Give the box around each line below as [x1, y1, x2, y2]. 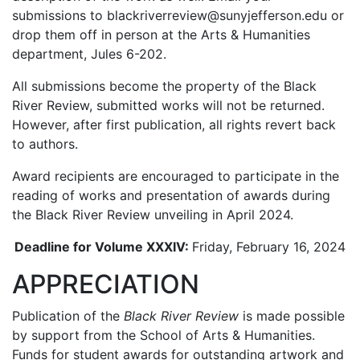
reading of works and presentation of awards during [12, 187, 330, 203]
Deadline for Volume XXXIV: [14, 239, 192, 255]
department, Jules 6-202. [12, 46, 166, 62]
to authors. [12, 136, 78, 152]
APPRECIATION [12, 268, 199, 300]
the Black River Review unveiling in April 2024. [12, 207, 293, 223]
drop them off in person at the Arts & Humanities [12, 27, 310, 43]
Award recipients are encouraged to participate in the [12, 168, 339, 184]
